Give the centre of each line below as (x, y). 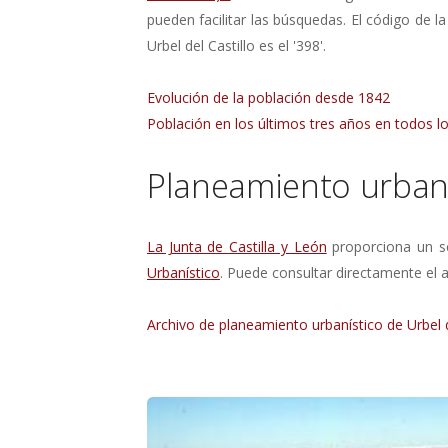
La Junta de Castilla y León (237, 246)
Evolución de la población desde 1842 (268, 97)
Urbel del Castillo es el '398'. (236, 45)
